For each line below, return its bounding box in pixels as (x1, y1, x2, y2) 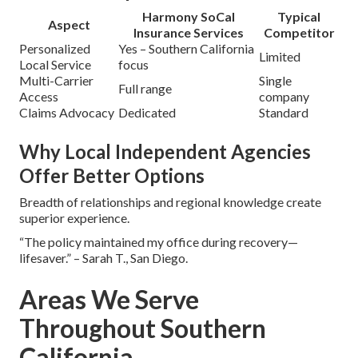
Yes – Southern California (118, 40, 254, 56)
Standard (259, 104, 308, 120)
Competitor (263, 24, 335, 40)
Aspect (47, 16, 90, 32)
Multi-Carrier (19, 72, 93, 88)
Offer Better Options (19, 163, 205, 187)
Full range (118, 80, 172, 96)
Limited (259, 48, 300, 64)
